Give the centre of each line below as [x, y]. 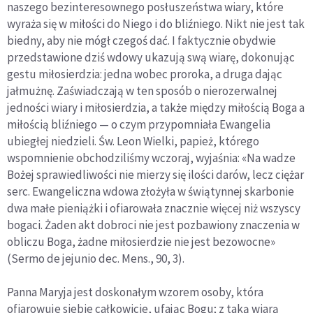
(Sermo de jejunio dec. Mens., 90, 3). [96, 259]
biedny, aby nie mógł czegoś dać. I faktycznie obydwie [141, 41]
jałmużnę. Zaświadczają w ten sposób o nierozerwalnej [142, 91]
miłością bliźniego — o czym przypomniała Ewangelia [139, 125]
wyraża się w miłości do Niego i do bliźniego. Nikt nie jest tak [156, 24]
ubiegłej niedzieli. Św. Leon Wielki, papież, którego [133, 141]
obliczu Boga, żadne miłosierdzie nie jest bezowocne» [141, 242]
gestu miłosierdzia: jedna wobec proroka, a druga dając [145, 74]
